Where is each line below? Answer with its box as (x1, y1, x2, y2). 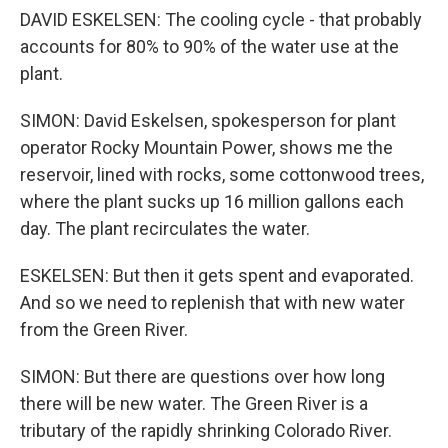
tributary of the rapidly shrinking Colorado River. (20, 420, 392, 441)
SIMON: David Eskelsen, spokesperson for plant (20, 110, 396, 131)
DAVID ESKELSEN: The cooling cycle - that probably (20, 9, 422, 30)
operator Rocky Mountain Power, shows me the (20, 137, 393, 158)
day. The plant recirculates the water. (20, 218, 310, 239)
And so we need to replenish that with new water (20, 292, 405, 313)
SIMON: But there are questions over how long (20, 366, 385, 387)
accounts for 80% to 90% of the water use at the (20, 36, 399, 57)
